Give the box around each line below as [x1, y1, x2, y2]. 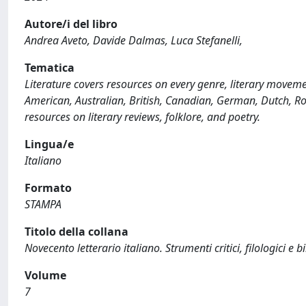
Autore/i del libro [25, 16, 117, 31]
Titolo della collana [25, 224, 128, 239]
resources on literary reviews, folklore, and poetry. [25, 109, 260, 124]
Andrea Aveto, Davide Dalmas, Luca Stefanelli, [25, 33, 242, 48]
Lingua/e [25, 137, 74, 152]
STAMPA [25, 197, 61, 212]
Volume [25, 268, 66, 283]
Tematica [25, 60, 74, 75]
